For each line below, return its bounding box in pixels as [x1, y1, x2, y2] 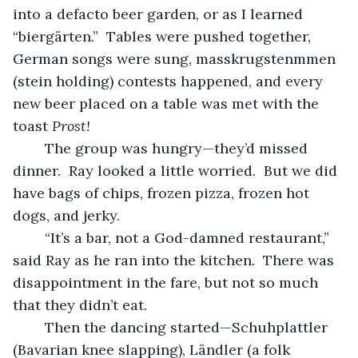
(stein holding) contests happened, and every [13, 71, 327, 90]
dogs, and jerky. [13, 205, 128, 225]
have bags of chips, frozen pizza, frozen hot [13, 183, 313, 202]
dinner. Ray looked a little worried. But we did [13, 161, 341, 180]
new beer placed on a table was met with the [13, 93, 323, 113]
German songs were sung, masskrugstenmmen [13, 49, 340, 68]
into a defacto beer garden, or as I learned [13, 4, 307, 23]
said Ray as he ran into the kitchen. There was [13, 250, 338, 269]
